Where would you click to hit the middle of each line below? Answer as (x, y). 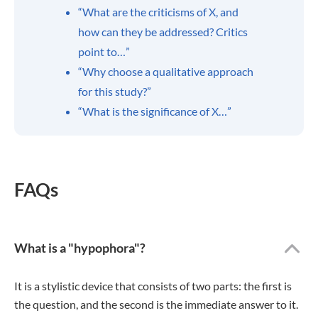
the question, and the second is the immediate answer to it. (156, 304)
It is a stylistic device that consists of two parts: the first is (153, 286)
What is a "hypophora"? (80, 248)
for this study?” (115, 91)
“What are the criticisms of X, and (158, 12)
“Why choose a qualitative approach (166, 71)
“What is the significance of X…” (155, 111)
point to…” (104, 51)
